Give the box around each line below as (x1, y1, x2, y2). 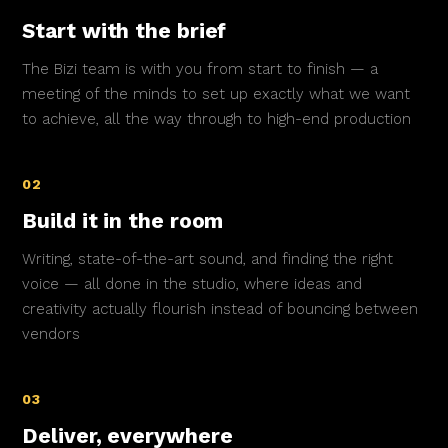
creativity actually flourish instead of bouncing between (22, 299, 419, 318)
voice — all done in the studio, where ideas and (22, 274, 363, 293)
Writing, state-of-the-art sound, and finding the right (22, 249, 394, 268)
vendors (22, 324, 81, 343)
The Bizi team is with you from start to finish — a (22, 59, 379, 78)
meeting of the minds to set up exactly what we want (22, 84, 411, 103)
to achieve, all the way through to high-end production (22, 109, 412, 128)
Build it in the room (22, 207, 224, 233)
